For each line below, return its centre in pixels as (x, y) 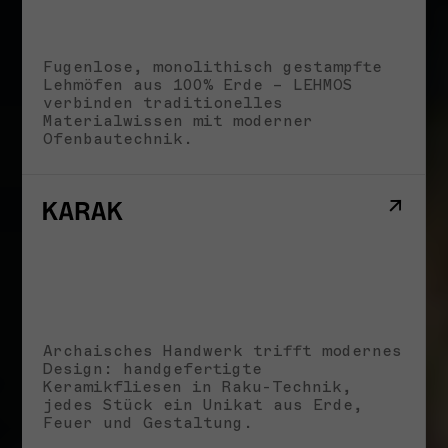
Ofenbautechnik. (118, 139)
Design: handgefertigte (152, 368)
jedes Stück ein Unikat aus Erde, (203, 404)
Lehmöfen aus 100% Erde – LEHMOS (198, 85)
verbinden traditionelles (163, 103)
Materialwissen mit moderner (178, 121)
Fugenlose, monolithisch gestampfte (212, 67)
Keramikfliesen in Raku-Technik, (197, 386)
